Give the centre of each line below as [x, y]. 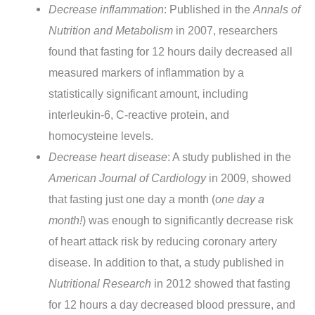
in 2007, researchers [226, 30]
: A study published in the [230, 156]
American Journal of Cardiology [128, 178]
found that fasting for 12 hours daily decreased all [171, 51]
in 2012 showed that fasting [221, 283]
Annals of [277, 9]
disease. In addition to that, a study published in [167, 262]
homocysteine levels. [101, 135]
